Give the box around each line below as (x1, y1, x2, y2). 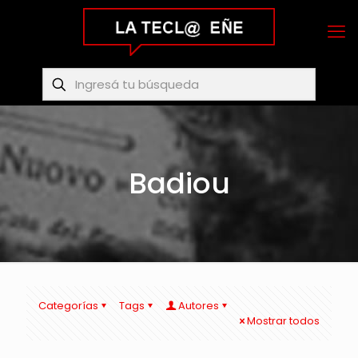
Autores (178, 298, 219, 313)
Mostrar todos (247, 313, 320, 328)
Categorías (38, 298, 98, 313)
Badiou (128, 163, 230, 204)
